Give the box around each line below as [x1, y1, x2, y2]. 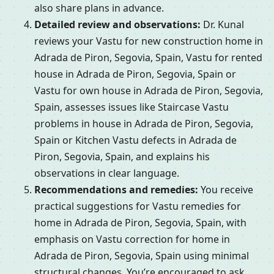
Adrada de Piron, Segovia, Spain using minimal [34, 249, 249, 263]
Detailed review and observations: [34, 18, 201, 32]
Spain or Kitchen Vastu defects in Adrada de [34, 133, 237, 147]
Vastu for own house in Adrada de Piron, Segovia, [34, 84, 263, 98]
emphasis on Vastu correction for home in [34, 232, 230, 246]
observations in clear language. [34, 166, 179, 180]
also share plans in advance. [34, 1, 164, 15]
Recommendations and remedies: [34, 183, 198, 197]
